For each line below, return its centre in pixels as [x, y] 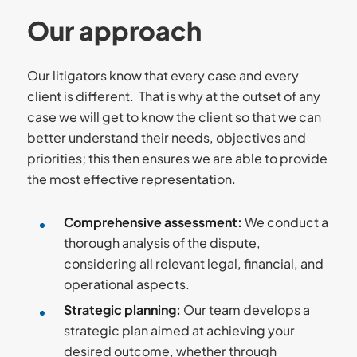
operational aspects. [126, 284]
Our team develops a [245, 310]
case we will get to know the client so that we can [174, 117]
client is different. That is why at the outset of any [173, 96]
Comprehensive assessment [150, 222]
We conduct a [285, 222]
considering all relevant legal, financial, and [193, 263]
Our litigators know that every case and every [163, 75]
